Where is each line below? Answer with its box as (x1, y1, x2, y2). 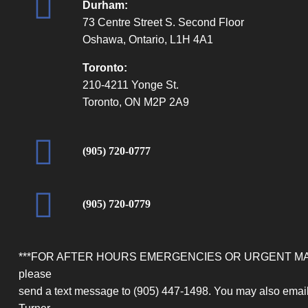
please (18, 267, 52, 280)
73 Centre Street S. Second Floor (82, 16, 244, 28)
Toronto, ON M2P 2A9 (82, 96, 189, 108)
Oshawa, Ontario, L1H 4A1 (82, 33, 213, 45)
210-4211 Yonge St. (82, 78, 179, 91)
